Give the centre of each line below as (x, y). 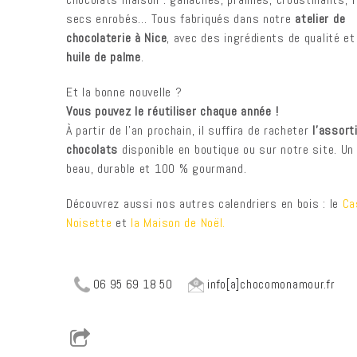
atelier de (320, 19)
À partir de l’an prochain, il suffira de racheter (189, 130)
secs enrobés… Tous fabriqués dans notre (180, 19)
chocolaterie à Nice (116, 38)
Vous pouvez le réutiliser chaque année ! (172, 111)
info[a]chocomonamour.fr (269, 284)
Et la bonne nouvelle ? (124, 92)
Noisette (89, 223)
